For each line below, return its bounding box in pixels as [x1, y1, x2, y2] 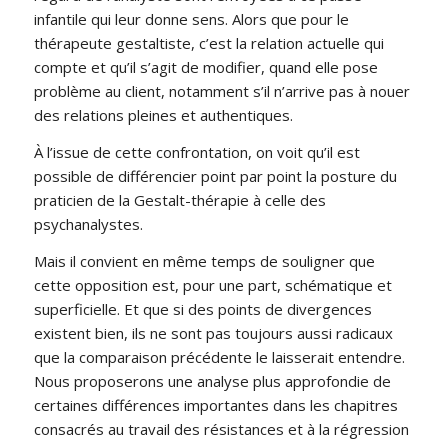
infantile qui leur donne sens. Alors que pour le [33, 9, 349, 30]
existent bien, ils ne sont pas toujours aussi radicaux [33, 322, 393, 343]
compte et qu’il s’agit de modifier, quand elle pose [33, 57, 378, 78]
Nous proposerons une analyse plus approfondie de [33, 370, 391, 391]
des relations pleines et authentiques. [33, 105, 293, 126]
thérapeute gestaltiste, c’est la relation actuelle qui [33, 33, 384, 54]
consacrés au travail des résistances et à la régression [33, 418, 409, 439]
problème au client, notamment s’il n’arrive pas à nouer [33, 81, 410, 102]
